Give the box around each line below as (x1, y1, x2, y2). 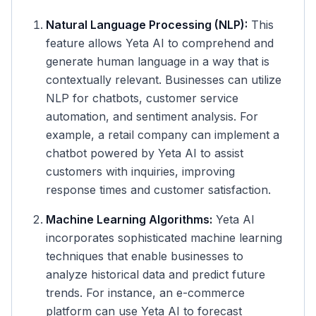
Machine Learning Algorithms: (46, 212, 212, 226)
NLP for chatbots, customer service (46, 91, 238, 105)
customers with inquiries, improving (46, 164, 235, 178)
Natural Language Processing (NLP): (46, 18, 248, 32)
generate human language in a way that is (46, 54, 269, 68)
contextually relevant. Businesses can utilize (46, 73, 281, 87)
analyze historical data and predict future (46, 267, 265, 281)
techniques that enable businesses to (46, 249, 243, 263)
